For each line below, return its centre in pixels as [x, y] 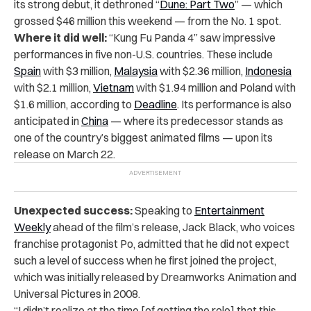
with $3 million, [77, 70]
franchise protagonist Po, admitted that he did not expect [152, 243]
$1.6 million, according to [74, 104]
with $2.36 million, [201, 70]
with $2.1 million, [53, 87]
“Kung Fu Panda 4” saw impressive [191, 37]
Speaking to [163, 210]
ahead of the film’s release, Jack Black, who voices [173, 227]
